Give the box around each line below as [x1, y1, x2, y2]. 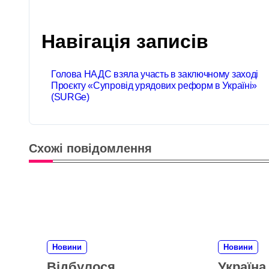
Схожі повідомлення [29, 142, 152, 155]
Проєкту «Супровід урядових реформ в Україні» [51, 80, 257, 91]
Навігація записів [41, 31, 208, 52]
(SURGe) [51, 92, 89, 102]
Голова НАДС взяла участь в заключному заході [51, 69, 258, 79]
